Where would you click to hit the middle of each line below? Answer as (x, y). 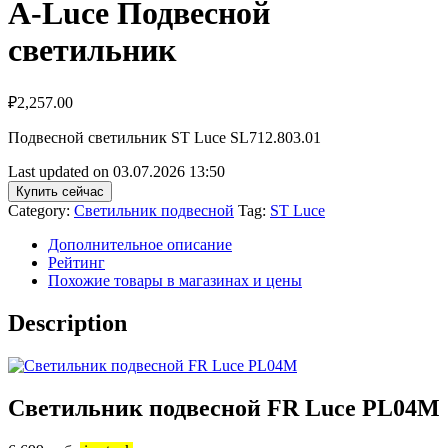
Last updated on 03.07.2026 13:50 (116, 171)
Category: (41, 210)
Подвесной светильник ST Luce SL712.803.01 (164, 137)
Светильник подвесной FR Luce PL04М (224, 407)
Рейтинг (76, 262)
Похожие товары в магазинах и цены (175, 280)
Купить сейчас (60, 191)
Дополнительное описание (140, 244)
